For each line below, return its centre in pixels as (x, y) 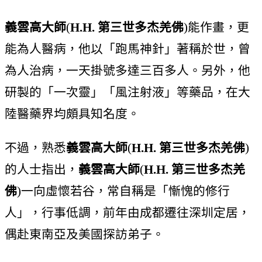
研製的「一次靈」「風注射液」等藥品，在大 (127, 92)
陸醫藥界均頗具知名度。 (72, 113)
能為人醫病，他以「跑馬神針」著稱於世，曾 (127, 49)
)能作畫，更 (216, 27)
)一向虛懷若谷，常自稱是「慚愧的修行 (123, 191)
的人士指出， (42, 169)
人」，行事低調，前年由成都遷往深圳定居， (127, 212)
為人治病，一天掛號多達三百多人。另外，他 (127, 70)
